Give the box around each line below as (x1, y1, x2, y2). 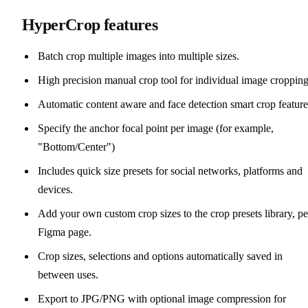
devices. (38, 183, 74, 195)
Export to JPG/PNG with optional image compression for (38, 292, 287, 305)
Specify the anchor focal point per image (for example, (38, 122, 274, 134)
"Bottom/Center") (38, 140, 115, 153)
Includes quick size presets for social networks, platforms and (38, 164, 303, 177)
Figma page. (38, 225, 92, 238)
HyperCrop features (22, 15, 158, 34)
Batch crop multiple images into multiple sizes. (38, 49, 240, 62)
